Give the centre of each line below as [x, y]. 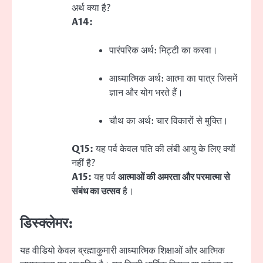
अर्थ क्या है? [91, 9]
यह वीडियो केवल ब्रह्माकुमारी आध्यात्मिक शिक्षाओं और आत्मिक [122, 250]
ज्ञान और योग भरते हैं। [146, 93]
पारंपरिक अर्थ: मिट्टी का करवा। [163, 51]
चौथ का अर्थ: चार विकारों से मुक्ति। [169, 121]
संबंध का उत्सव [96, 192]
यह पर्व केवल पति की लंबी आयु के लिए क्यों [164, 149]
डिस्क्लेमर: [47, 223]
